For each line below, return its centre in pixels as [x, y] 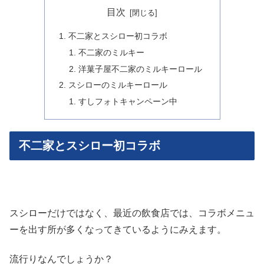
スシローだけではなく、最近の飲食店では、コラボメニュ [132, 213]
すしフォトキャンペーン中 [128, 102]
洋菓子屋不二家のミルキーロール [141, 69]
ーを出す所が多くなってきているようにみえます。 [118, 230]
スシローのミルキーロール [118, 85]
